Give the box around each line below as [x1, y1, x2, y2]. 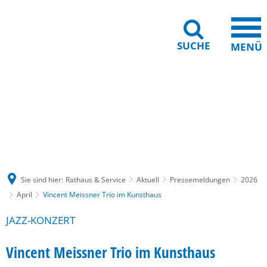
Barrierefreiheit [107, 100, 161, 111]
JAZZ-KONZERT [6, 213, 75, 227]
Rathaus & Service [66, 174, 126, 185]
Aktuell [136, 174, 159, 185]
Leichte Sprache [177, 100, 234, 111]
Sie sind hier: [21, 174, 63, 185]
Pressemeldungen [170, 174, 230, 185]
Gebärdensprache [27, 100, 91, 111]
